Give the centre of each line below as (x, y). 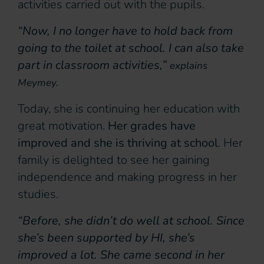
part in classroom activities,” (94, 65)
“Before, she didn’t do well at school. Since (131, 221)
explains (189, 66)
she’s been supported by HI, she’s (106, 238)
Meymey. (38, 83)
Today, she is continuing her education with (129, 109)
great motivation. (63, 126)
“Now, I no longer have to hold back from (125, 31)
